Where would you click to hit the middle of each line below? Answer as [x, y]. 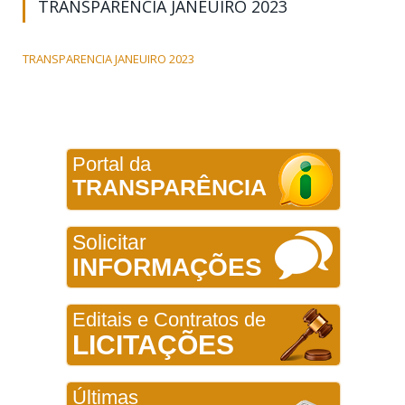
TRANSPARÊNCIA [169, 187]
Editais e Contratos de [169, 319]
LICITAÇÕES [153, 344]
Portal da [111, 164]
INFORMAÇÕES [167, 267]
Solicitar [109, 242]
